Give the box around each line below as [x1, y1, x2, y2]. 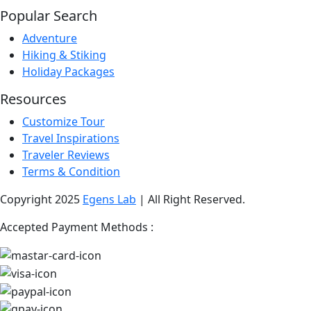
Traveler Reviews [22, 146, 110, 162]
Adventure [22, 30, 77, 46]
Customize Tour [22, 113, 105, 129]
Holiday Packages [22, 63, 115, 79]
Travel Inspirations [22, 130, 119, 146]
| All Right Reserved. [136, 191, 245, 207]
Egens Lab [83, 191, 136, 207]
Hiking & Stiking [22, 47, 106, 62]
